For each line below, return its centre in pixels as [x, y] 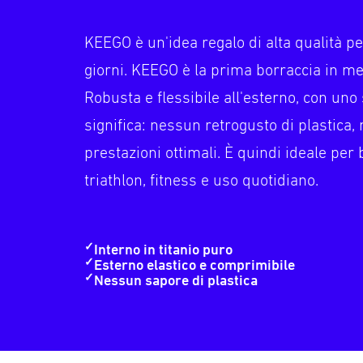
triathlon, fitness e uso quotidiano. [202, 181]
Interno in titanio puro [164, 250]
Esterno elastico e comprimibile [195, 265]
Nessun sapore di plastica [176, 280]
